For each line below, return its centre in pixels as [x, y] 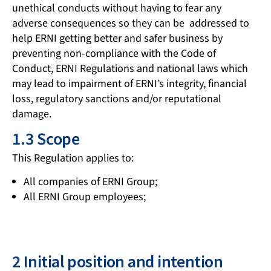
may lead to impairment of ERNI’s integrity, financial [129, 83]
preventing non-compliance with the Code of [114, 53]
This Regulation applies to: [73, 158]
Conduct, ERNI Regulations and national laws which [130, 68]
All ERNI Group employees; [84, 197]
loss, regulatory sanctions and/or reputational [117, 99]
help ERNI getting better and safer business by [117, 38]
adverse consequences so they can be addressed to [131, 23]
